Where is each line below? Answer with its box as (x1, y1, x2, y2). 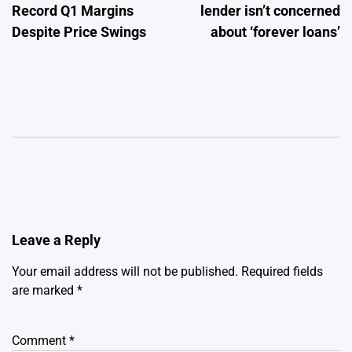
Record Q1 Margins (12, 2, 134, 19)
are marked (12, 283, 77, 298)
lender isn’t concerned (200, 2, 340, 19)
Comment (12, 333, 69, 348)
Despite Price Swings (12, 24, 146, 40)
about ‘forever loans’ (211, 24, 340, 40)
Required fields (241, 264, 323, 279)
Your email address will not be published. (12, 264, 238, 279)
